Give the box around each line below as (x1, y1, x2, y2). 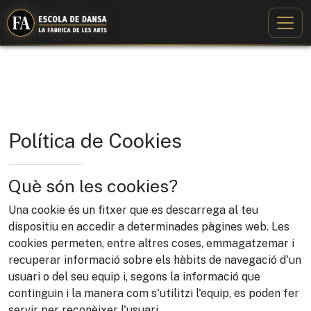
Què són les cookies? (8, 176, 178, 196)
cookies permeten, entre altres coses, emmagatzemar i (8, 237, 294, 250)
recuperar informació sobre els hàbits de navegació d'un (8, 253, 301, 267)
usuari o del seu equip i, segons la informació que (8, 270, 260, 283)
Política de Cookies (8, 129, 182, 152)
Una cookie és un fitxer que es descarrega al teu (8, 203, 258, 217)
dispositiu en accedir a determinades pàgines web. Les (8, 220, 289, 233)
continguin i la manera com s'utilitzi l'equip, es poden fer (8, 287, 299, 300)
